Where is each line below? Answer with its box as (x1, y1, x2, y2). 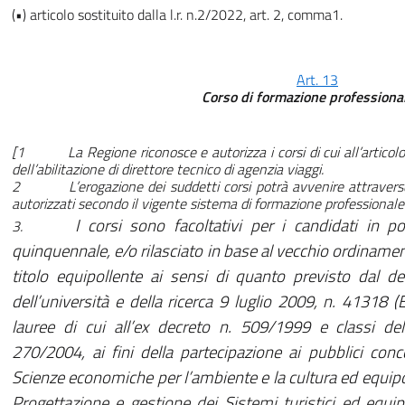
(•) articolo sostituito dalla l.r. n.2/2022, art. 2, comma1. (12, 4, 343, 26)
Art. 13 (297, 69, 338, 91)
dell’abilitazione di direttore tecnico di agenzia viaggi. (12, 158, 324, 181)
